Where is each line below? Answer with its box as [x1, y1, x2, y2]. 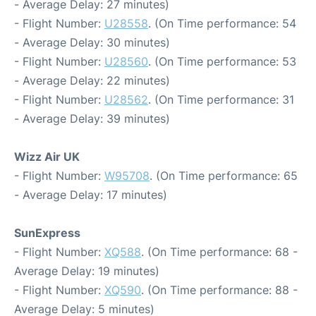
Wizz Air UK [14, 150, 80, 164]
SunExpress [14, 226, 80, 240]
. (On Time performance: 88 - [141, 283, 298, 297]
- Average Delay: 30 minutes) [14, 35, 170, 49]
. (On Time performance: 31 [148, 92, 294, 107]
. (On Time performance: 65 [150, 169, 298, 183]
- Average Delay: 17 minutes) [14, 188, 167, 202]
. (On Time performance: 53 [148, 54, 296, 68]
